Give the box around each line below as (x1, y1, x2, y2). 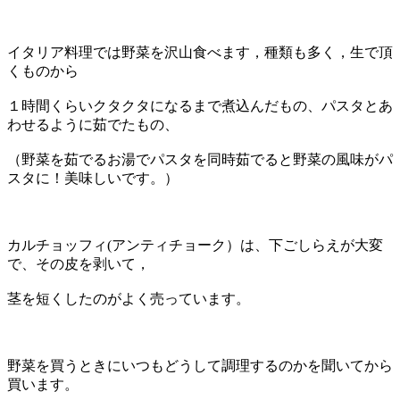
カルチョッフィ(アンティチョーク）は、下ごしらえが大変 (7, 237, 383, 253)
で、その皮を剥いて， (7, 255, 150, 271)
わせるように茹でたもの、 (7, 116, 179, 132)
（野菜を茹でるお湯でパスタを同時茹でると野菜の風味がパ (7, 151, 393, 167)
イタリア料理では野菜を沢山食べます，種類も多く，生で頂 (7, 44, 393, 60)
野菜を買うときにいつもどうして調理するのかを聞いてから (7, 357, 393, 373)
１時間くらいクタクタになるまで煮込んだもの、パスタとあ (7, 97, 393, 113)
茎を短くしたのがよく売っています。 (7, 290, 250, 306)
